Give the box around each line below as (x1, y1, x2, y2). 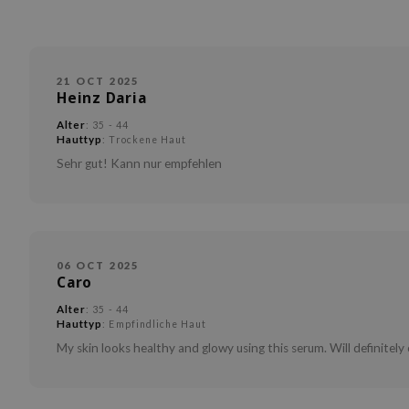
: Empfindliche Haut (102, 319, 207, 330)
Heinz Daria (57, 89, 147, 108)
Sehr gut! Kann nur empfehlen (57, 156, 222, 171)
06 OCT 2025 (57, 259, 140, 271)
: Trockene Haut (102, 134, 187, 145)
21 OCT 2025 (57, 75, 140, 87)
